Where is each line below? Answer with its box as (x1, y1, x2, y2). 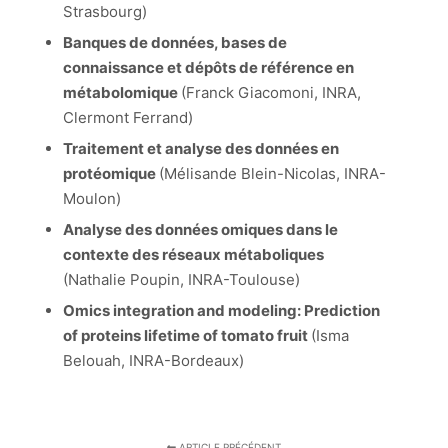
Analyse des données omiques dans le (62, 219, 338, 239)
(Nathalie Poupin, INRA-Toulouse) (62, 269, 304, 289)
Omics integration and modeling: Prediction (62, 300, 380, 320)
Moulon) (62, 188, 125, 208)
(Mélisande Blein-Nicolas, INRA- (158, 163, 386, 183)
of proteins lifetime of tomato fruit (62, 325, 311, 345)
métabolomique (62, 82, 181, 102)
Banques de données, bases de (62, 32, 287, 52)
